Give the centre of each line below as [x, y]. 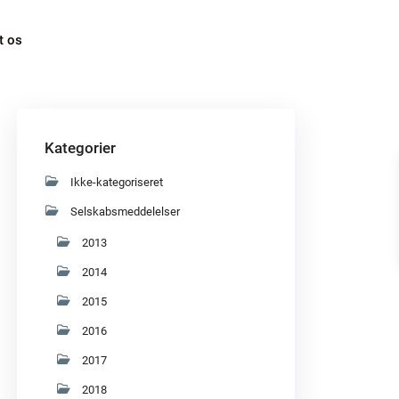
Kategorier [80, 148]
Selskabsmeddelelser [125, 212]
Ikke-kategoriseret [117, 183]
